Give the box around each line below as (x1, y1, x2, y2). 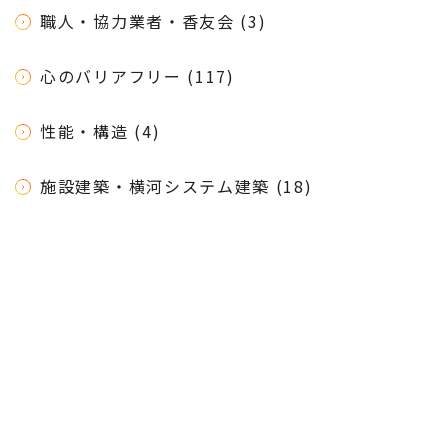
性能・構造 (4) (40, 119, 161, 144)
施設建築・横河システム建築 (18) (40, 174, 313, 199)
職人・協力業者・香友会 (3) (40, 9, 267, 34)
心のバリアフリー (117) (40, 64, 235, 89)
